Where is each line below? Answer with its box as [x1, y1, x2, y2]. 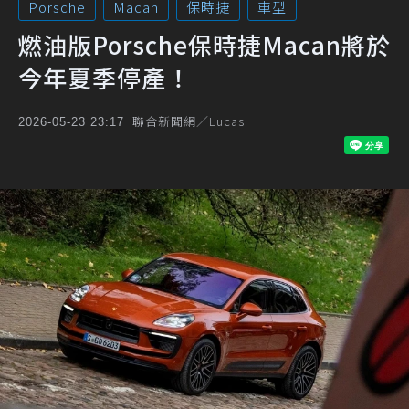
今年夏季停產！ [18, 60, 191, 94]
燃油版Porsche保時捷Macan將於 [18, 27, 391, 61]
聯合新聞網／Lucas [132, 112, 245, 130]
